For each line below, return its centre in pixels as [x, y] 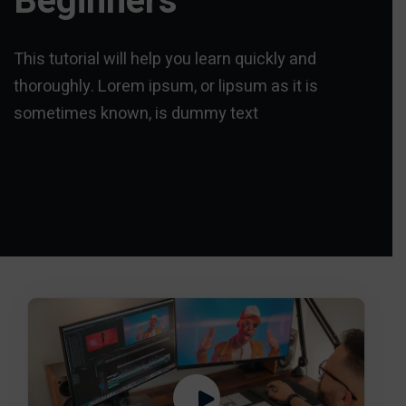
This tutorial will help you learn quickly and [165, 59]
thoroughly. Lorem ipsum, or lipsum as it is [166, 87]
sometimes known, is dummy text [136, 114]
